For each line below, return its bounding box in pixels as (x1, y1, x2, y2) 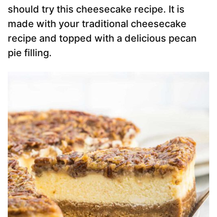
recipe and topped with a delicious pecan (8, 32, 197, 45)
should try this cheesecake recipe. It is (8, 3, 185, 15)
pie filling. (8, 47, 52, 59)
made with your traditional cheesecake (8, 18, 186, 30)
